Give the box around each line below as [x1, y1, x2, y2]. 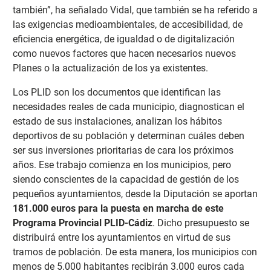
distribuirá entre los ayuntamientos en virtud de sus [12, 231, 230, 243]
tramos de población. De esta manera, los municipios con [12, 246, 257, 258]
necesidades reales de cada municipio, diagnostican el [12, 100, 244, 113]
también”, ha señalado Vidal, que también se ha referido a [12, 4, 258, 16]
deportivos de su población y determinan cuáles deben [12, 129, 244, 142]
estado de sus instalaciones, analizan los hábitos [12, 115, 222, 127]
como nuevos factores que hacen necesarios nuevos [12, 47, 236, 59]
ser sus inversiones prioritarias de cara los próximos [12, 144, 233, 156]
